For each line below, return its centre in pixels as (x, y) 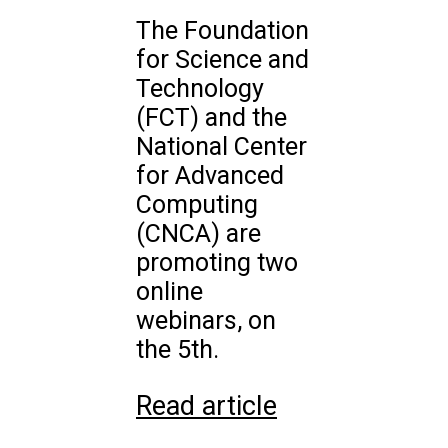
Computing (197, 205)
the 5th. (177, 350)
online (169, 292)
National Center (221, 147)
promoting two (217, 263)
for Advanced (210, 176)
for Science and (222, 60)
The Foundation (222, 31)
